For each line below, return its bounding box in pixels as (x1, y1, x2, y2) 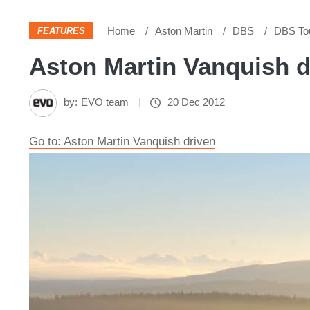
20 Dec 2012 (167, 96, 225, 108)
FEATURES (37, 26, 85, 36)
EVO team (81, 96, 129, 108)
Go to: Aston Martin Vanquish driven (29, 135, 215, 148)
